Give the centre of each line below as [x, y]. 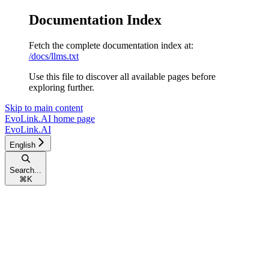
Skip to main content [44, 107]
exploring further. [62, 87]
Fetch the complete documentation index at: [111, 45]
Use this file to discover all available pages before [122, 76]
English [23, 145]
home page [73, 118]
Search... [26, 170]
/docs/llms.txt [54, 56]
